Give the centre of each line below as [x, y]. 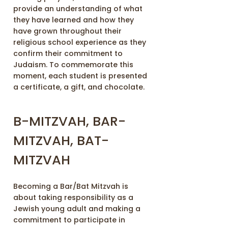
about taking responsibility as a [74, 197]
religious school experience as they [80, 42]
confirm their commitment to [68, 54]
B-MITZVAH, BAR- [70, 121]
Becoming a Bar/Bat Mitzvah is [71, 186]
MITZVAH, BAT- [61, 141]
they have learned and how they [74, 20]
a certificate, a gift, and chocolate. [79, 87]
